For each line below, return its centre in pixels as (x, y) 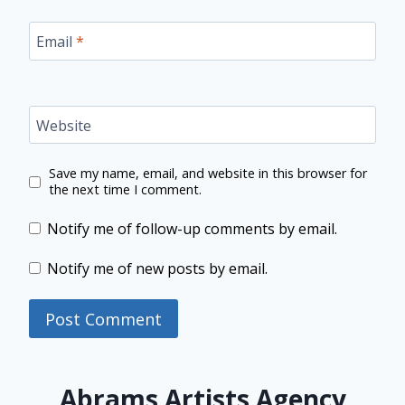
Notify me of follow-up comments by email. (193, 229)
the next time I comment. (125, 190)
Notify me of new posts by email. (158, 269)
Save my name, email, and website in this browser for (207, 174)
